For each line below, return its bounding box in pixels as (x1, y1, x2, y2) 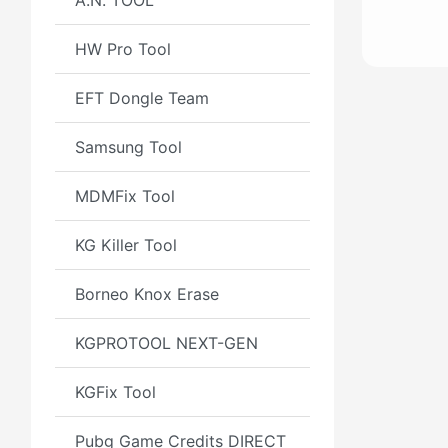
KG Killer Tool (75, 235, 177, 255)
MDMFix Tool (75, 186, 175, 206)
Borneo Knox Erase (75, 284, 219, 304)
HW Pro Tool (75, 39, 171, 59)
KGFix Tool (75, 382, 156, 402)
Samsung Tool (75, 137, 182, 157)
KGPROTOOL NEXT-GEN (75, 333, 258, 353)
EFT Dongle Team (75, 88, 209, 108)
